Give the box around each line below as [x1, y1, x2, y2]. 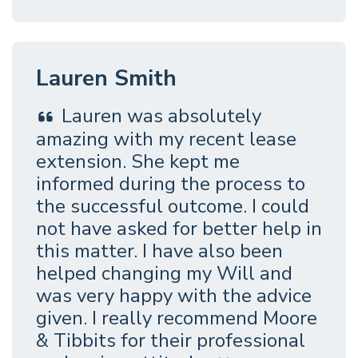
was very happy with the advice [36, 282, 312, 308]
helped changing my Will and [36, 260, 292, 286]
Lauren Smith [36, 63, 177, 94]
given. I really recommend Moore [36, 304, 317, 331]
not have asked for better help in [36, 215, 322, 241]
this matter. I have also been [36, 237, 283, 264]
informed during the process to [36, 170, 305, 197]
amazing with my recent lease [36, 125, 296, 152]
